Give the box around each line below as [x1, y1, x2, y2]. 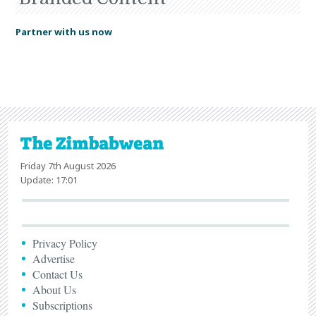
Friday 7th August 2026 [20, 159, 116, 172]
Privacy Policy [32, 235, 98, 250]
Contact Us [32, 266, 83, 281]
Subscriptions [32, 297, 93, 312]
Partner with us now [15, 25, 112, 38]
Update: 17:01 [20, 173, 78, 186]
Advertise [32, 250, 75, 266]
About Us [32, 281, 77, 297]
